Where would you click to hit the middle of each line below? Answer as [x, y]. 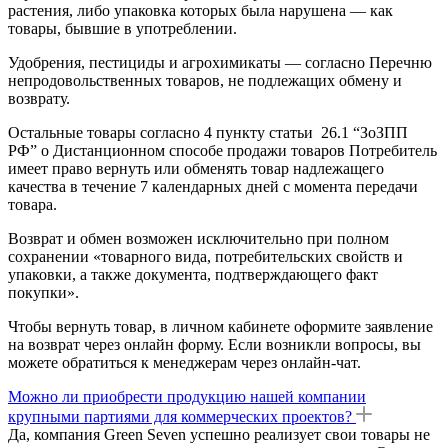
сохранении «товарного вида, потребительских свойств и [205, 256]
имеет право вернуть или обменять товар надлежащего [196, 168]
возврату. [39, 98]
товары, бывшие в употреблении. [122, 28]
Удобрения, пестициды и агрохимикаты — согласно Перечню [220, 62]
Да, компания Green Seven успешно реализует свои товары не [219, 434]
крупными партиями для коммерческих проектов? [180, 416]
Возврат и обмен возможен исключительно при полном [198, 238]
